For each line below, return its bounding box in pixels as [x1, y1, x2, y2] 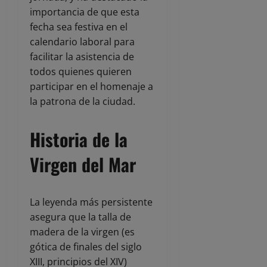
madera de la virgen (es [30, 225, 135, 239]
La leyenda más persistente [30, 195, 153, 209]
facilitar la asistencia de [30, 50, 134, 64]
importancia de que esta [30, 5, 139, 19]
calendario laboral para [30, 35, 135, 49]
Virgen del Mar [30, 151, 136, 178]
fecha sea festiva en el [30, 20, 128, 34]
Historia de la [30, 126, 128, 153]
